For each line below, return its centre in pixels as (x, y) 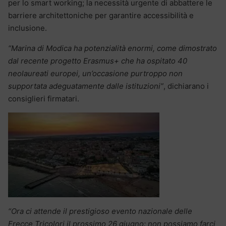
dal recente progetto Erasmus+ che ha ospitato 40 (98, 61)
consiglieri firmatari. (44, 99)
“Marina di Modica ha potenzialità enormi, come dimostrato (112, 48)
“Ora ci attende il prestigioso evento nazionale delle (100, 211)
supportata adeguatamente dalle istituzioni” (86, 86)
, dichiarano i (186, 86)
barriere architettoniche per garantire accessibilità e (101, 16)
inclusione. (27, 28)
